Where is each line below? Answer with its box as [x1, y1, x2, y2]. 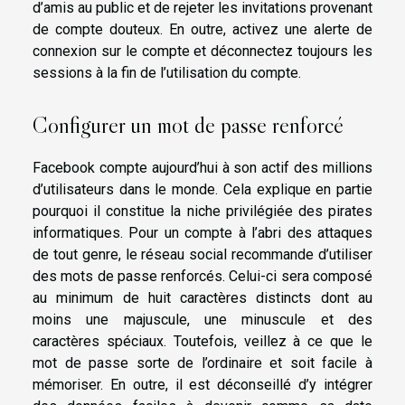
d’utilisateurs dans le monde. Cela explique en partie [33, 181, 372, 199]
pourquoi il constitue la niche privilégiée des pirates [33, 202, 372, 221]
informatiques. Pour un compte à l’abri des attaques [33, 224, 372, 242]
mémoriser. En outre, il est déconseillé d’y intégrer [33, 376, 372, 394]
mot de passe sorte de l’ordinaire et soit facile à [33, 354, 372, 372]
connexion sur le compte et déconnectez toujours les [33, 42, 372, 60]
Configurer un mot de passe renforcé [33, 111, 344, 140]
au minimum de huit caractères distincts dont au [33, 289, 372, 307]
